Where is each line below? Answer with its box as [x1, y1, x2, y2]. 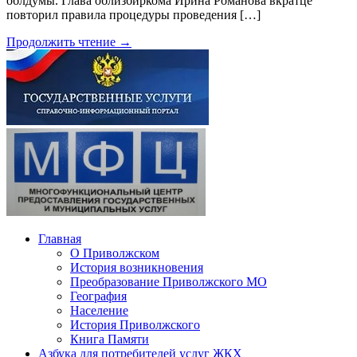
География [70, 289, 127, 304]
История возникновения [70, 261, 203, 275]
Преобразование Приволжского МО [70, 275, 267, 289]
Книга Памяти [70, 332, 149, 347]
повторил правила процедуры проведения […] [6, 8, 261, 22]
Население [70, 304, 128, 318]
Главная [38, 232, 81, 246]
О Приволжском [70, 246, 159, 261]
